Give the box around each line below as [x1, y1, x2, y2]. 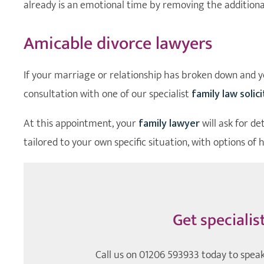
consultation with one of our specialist [24, 85, 192, 103]
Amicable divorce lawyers [24, 28, 212, 58]
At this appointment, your [24, 114, 138, 133]
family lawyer [138, 114, 200, 133]
